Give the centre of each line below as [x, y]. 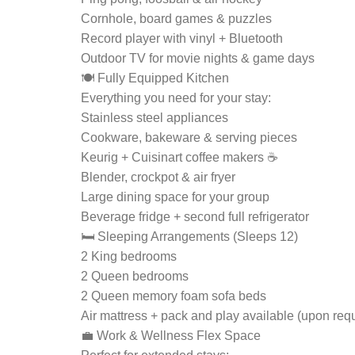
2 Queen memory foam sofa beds [174, 296]
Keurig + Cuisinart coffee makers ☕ [179, 157]
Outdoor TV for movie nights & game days [198, 58]
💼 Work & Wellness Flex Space [171, 336]
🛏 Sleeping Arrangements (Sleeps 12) [189, 237]
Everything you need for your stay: [176, 98]
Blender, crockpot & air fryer [158, 177]
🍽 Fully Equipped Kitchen [155, 78]
